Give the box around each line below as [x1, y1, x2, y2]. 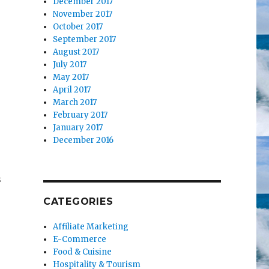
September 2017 [53, 34, 116, 45]
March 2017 [53, 97, 97, 108]
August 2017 [53, 47, 100, 58]
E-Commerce [53, 234, 107, 245]
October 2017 [53, 22, 103, 32]
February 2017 [53, 110, 108, 121]
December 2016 [53, 135, 114, 146]
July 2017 [53, 59, 87, 70]
